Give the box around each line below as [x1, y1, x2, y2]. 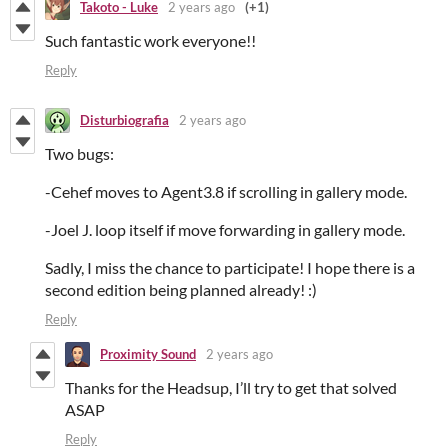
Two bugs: [45, 143, 114, 163]
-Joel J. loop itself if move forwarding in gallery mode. [45, 219, 405, 239]
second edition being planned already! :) [45, 279, 317, 299]
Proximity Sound [100, 346, 196, 363]
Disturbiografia [80, 112, 169, 129]
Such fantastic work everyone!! [45, 30, 256, 50]
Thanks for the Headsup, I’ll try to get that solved [65, 377, 397, 397]
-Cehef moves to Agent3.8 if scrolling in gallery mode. [45, 181, 407, 201]
